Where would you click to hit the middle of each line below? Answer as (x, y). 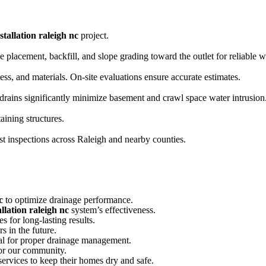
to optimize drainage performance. (68, 199)
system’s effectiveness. (112, 210)
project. (94, 35)
